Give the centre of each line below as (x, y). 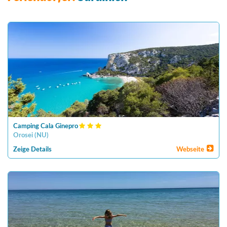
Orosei (23, 136)
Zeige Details (32, 150)
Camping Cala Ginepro (46, 126)
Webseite (191, 150)
